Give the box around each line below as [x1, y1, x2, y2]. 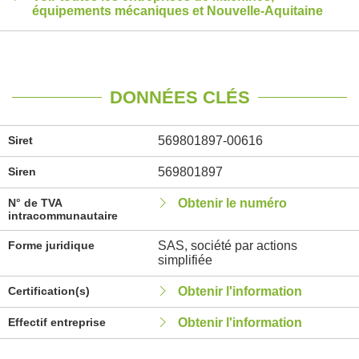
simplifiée [157, 253, 212, 267]
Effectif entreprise [8, 316, 106, 329]
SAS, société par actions [157, 239, 297, 252]
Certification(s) [8, 284, 90, 297]
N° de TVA [8, 196, 62, 209]
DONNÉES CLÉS [109, 87, 250, 107]
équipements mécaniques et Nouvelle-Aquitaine [32, 4, 323, 18]
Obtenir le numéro [177, 196, 287, 210]
